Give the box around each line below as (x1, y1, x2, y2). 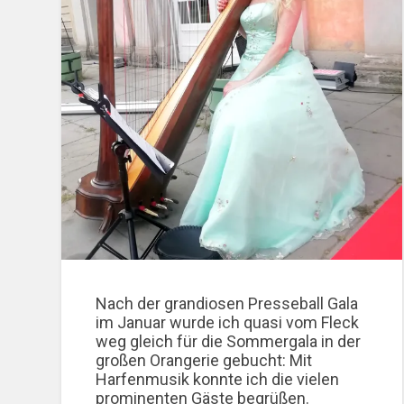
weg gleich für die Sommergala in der (96, 331, 362, 351)
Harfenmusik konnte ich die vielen (96, 369, 340, 389)
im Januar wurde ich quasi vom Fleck (96, 312, 360, 332)
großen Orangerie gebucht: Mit (96, 350, 313, 370)
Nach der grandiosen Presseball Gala (96, 293, 359, 313)
